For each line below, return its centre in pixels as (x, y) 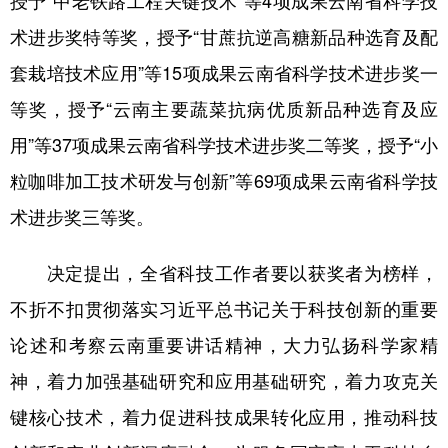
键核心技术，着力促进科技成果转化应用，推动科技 (224, 416)
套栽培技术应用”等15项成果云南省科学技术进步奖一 (224, 72)
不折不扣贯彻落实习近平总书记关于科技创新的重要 (224, 308)
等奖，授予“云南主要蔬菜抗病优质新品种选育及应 (224, 108)
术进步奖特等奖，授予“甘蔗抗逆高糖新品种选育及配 (224, 36)
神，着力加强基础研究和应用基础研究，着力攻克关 (224, 380)
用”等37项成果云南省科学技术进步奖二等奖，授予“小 (224, 144)
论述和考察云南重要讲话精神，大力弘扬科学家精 (224, 344)
